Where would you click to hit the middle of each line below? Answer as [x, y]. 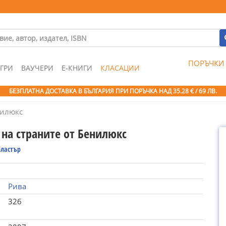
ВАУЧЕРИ [37, 68]
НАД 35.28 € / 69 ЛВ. [188, 91]
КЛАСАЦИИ [120, 68]
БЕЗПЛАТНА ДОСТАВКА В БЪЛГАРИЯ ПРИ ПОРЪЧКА [84, 91]
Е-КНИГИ [77, 68]
